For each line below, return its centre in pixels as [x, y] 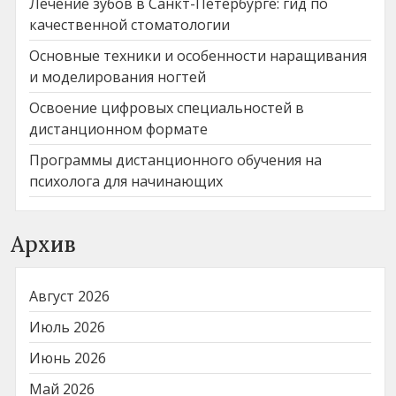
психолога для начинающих [126, 181]
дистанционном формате [118, 129]
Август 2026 [69, 296]
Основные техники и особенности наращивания [198, 55]
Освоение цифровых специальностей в [167, 107]
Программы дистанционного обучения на [175, 160]
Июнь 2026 [68, 358]
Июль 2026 [67, 327]
